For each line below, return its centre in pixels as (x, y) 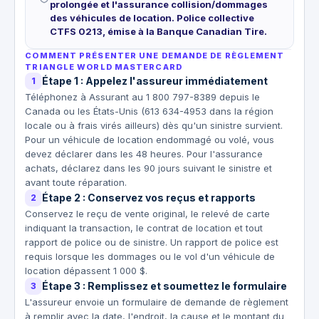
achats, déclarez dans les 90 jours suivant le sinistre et (149, 168)
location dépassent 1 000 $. (87, 270)
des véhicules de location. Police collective (152, 17)
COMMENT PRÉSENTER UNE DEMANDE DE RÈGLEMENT (155, 55)
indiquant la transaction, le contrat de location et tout (144, 228)
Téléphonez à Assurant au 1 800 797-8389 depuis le (143, 96)
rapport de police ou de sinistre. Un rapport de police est (152, 242)
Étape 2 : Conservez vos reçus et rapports (149, 197)
